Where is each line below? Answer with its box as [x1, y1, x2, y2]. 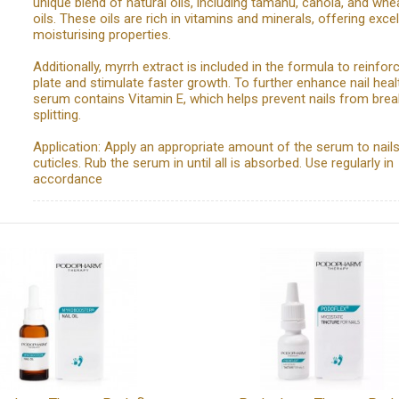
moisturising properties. [32, 26, 171, 43]
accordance [32, 170, 102, 187]
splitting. [32, 106, 81, 123]
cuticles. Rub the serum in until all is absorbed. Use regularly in [32, 154, 394, 171]
